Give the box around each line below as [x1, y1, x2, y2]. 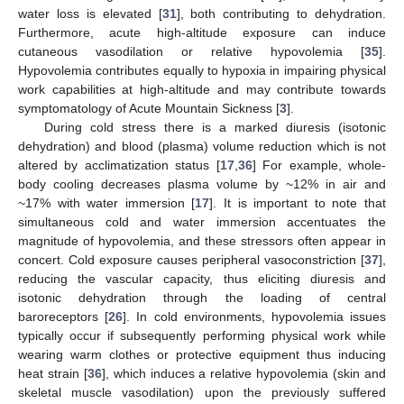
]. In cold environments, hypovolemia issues [123, 309, 387, 325]
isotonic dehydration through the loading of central [18, 290, 386, 306]
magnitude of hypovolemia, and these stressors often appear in [18, 234, 386, 249]
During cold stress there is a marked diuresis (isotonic [43, 120, 386, 135]
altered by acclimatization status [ [18, 158, 220, 173]
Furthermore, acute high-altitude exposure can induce [18, 25, 386, 41]
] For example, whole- [252, 158, 387, 173]
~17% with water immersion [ [18, 196, 196, 211]
